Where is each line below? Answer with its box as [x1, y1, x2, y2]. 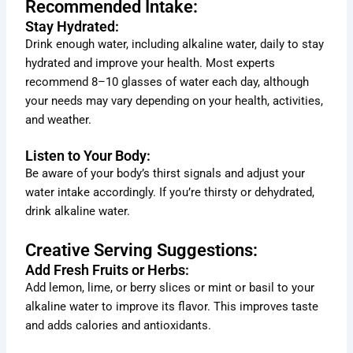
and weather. [25, 113, 92, 128]
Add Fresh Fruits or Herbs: [25, 261, 190, 278]
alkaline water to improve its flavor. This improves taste [25, 299, 319, 314]
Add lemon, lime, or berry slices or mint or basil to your [25, 280, 315, 295]
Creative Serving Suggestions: [25, 240, 258, 260]
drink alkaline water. [25, 204, 131, 219]
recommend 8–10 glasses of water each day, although [25, 75, 310, 90]
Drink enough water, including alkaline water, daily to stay [25, 37, 325, 52]
